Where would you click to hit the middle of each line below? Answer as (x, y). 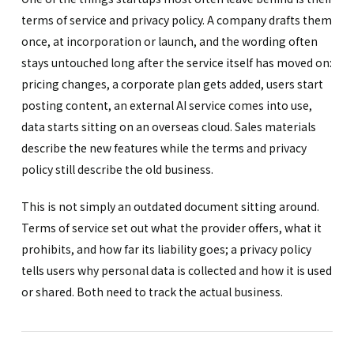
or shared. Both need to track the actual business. (152, 291)
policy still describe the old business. (117, 169)
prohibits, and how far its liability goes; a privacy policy (166, 249)
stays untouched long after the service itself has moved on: (176, 62)
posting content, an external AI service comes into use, (166, 105)
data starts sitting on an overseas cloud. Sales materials (168, 126)
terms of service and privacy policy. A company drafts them (176, 19)
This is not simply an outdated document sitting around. (170, 206)
